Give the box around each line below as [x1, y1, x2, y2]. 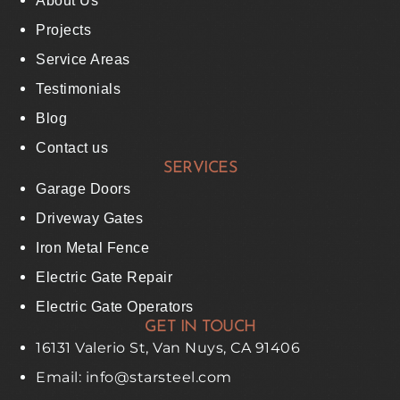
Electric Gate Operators [36, 298, 194, 314]
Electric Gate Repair [36, 269, 172, 285]
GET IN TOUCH [144, 318, 256, 336]
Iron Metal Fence [36, 239, 149, 255]
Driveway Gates [36, 210, 143, 226]
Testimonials [36, 80, 121, 96]
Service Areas [36, 51, 130, 67]
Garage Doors [36, 180, 130, 196]
